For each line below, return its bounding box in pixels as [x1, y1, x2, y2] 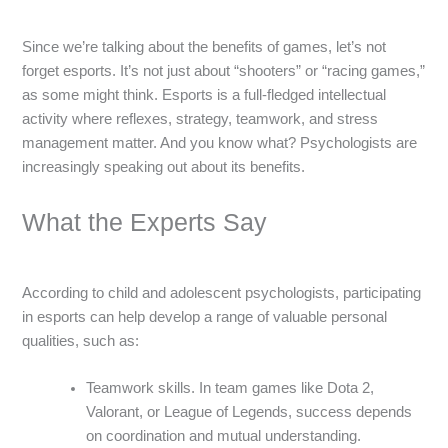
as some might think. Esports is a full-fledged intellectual [22, 86, 387, 103]
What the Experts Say [22, 208, 268, 237]
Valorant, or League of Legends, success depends [86, 404, 413, 421]
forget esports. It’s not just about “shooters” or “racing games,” [22, 62, 426, 79]
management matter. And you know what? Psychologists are [22, 134, 418, 151]
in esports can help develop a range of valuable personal [22, 308, 388, 325]
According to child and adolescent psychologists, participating [22, 284, 422, 301]
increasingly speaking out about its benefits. [22, 158, 306, 175]
